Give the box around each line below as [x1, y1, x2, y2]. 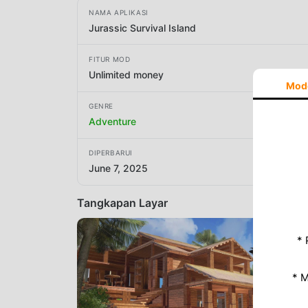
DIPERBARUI [89, 148, 133, 157]
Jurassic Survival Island [89, 21, 196, 34]
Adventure [89, 115, 136, 128]
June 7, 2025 [89, 162, 148, 175]
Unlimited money [89, 68, 164, 80]
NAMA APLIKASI [89, 8, 148, 16]
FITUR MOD [89, 54, 131, 63]
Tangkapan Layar [77, 195, 168, 210]
